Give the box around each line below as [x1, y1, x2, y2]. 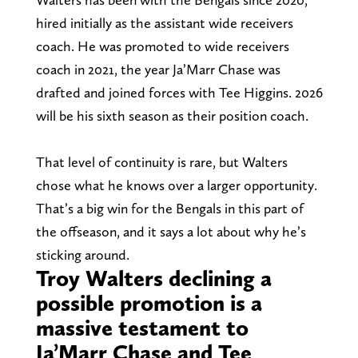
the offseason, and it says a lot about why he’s [35, 222, 306, 240]
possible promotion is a [35, 288, 262, 316]
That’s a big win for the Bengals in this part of [35, 199, 304, 217]
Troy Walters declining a [35, 264, 272, 292]
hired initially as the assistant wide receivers [35, 14, 293, 31]
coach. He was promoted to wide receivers [35, 37, 289, 54]
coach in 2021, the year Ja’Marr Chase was [35, 60, 280, 78]
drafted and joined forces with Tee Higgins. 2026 [35, 83, 323, 101]
